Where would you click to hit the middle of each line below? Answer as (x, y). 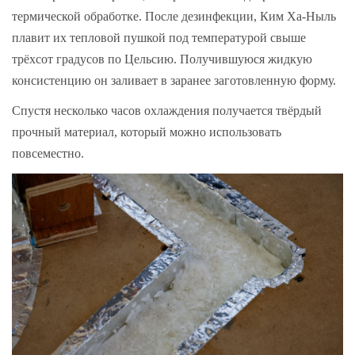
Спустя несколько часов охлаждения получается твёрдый (167, 111)
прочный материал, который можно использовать (147, 132)
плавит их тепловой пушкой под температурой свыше (159, 37)
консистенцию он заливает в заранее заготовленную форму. (176, 80)
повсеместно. (50, 154)
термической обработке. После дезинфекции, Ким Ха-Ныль (174, 16)
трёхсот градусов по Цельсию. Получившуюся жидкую (162, 59)
